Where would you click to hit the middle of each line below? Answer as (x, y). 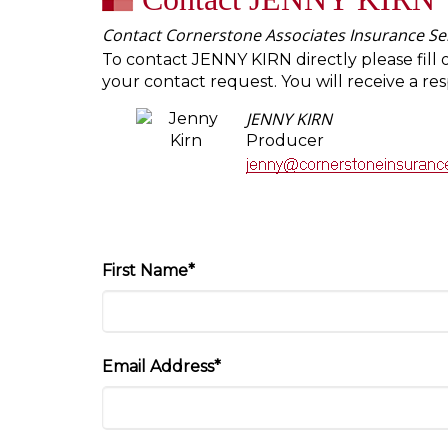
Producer (284, 140)
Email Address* (161, 367)
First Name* (148, 270)
